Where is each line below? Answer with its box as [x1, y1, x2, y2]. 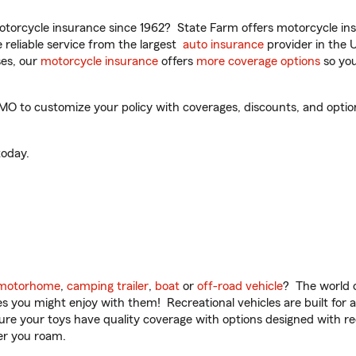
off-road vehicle [197, 280, 283, 292]
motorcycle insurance [41, 55, 158, 68]
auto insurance [183, 38, 264, 51]
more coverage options [196, 55, 320, 68]
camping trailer [67, 280, 149, 292]
